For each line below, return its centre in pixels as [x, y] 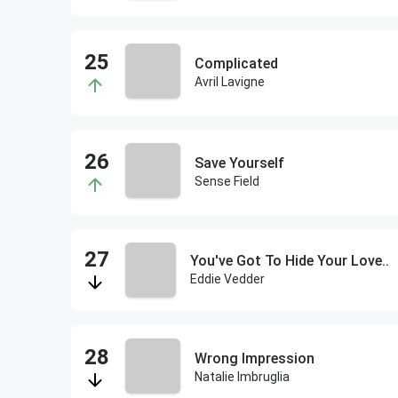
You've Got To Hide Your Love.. [289, 261]
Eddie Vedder [227, 279]
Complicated [236, 64]
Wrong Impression [254, 358]
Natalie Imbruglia [242, 377]
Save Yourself [239, 163]
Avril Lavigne [229, 82]
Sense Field [227, 181]
